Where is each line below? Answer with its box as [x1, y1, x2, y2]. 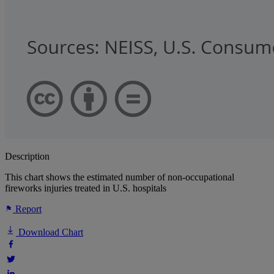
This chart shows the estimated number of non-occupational [5, 172, 234, 183]
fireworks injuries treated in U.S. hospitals [5, 183, 166, 194]
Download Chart [16, 227, 83, 238]
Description [5, 151, 50, 162]
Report [13, 204, 42, 215]
